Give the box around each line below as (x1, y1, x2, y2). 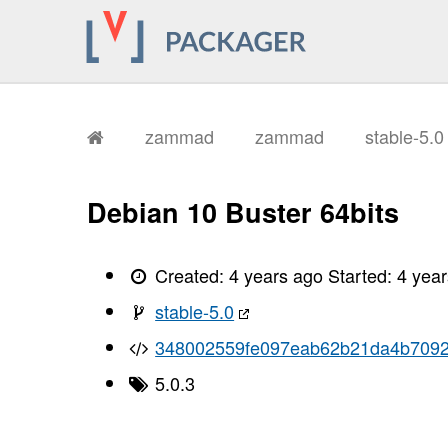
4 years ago (229, 261, 324, 288)
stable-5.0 (155, 297, 235, 324)
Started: (328, 261, 398, 288)
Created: (150, 261, 230, 288)
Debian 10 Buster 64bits (87, 193, 399, 232)
